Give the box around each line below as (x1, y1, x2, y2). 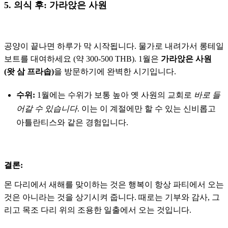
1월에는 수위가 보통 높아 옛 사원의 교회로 (35, 90, 194, 99)
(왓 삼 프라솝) (4, 67, 54, 76)
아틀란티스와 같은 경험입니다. (16, 118, 128, 127)
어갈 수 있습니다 (16, 104, 77, 113)
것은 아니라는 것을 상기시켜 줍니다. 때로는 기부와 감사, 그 (4, 192, 220, 202)
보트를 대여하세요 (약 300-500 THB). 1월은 (4, 54, 161, 63)
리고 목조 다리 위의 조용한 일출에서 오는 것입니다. (4, 205, 191, 214)
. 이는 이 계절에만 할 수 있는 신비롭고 (77, 104, 216, 113)
